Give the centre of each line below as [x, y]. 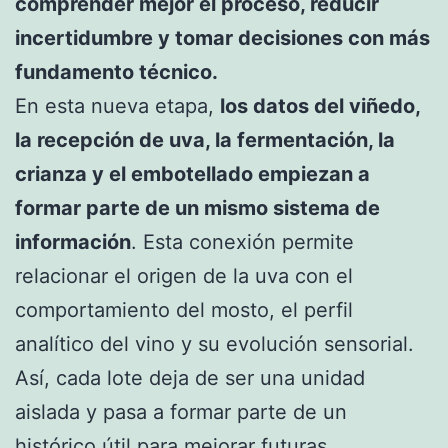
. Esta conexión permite [242, 242]
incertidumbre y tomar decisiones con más [222, 38]
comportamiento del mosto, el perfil [184, 310]
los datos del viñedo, [320, 106]
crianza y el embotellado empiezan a [192, 174]
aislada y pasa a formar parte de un [181, 412]
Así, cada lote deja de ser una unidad [190, 378]
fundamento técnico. [116, 72]
